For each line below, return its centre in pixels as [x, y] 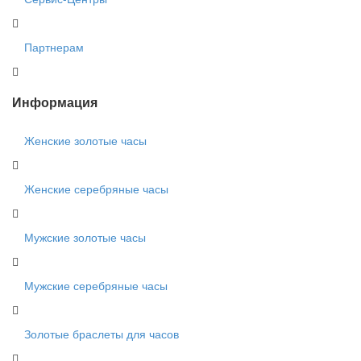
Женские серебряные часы [96, 189]
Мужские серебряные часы [96, 286]
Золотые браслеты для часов [102, 334]
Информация [55, 102]
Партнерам [54, 47]
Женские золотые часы [85, 141]
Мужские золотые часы [85, 237]
